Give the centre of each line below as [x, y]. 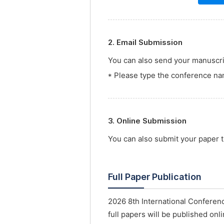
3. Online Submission [147, 121]
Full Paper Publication [155, 177]
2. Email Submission [145, 42]
